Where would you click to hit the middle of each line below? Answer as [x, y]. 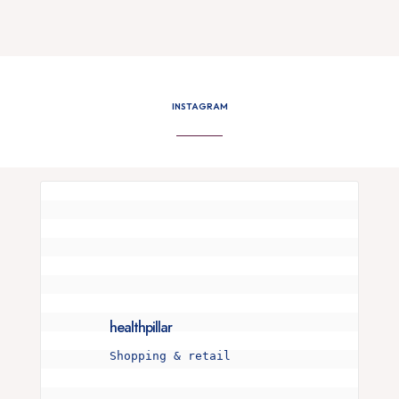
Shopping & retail [170, 356]
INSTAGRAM [199, 106]
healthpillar [141, 327]
